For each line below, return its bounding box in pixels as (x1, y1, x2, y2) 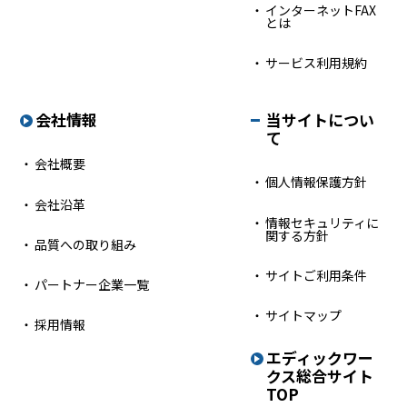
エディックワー (265, 346, 373, 369)
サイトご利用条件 (264, 266, 367, 284)
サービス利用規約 (264, 54, 367, 72)
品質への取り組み (35, 235, 137, 253)
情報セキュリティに (264, 213, 379, 232)
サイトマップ (264, 306, 342, 324)
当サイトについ (265, 108, 374, 131)
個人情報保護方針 (264, 173, 367, 191)
